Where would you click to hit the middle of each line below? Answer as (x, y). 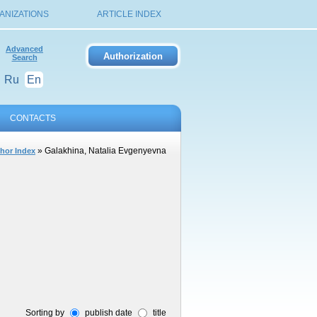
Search (24, 57)
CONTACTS (33, 118)
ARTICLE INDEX (129, 14)
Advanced (24, 49)
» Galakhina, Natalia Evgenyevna (101, 151)
